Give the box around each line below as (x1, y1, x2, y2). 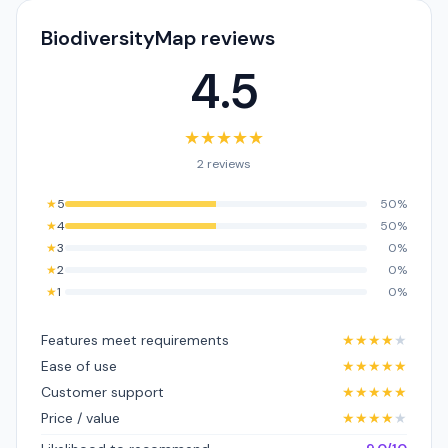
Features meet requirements (41, 331, 229, 349)
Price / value (41, 409, 120, 427)
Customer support (41, 383, 164, 401)
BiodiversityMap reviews (41, 25, 275, 51)
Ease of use (41, 357, 117, 375)
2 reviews (197, 156, 251, 172)
